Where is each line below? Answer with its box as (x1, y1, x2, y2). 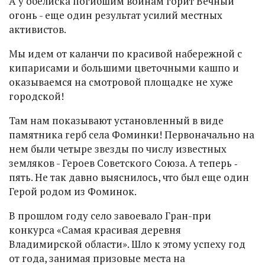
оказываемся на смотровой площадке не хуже (9, 75, 233, 89)
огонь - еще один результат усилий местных (9, 8, 222, 22)
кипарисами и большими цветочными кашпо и (9, 61, 239, 75)
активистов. (9, 22, 66, 37)
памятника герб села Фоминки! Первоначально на (9, 128, 254, 142)
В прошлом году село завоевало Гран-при (9, 209, 211, 223)
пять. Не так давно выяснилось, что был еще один (9, 170, 249, 185)
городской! (9, 89, 64, 104)
